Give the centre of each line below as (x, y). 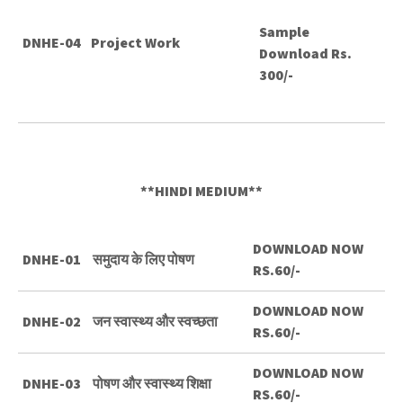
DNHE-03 (52, 384)
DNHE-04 (52, 43)
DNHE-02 (52, 322)
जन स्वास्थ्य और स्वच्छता (157, 322)
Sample (284, 32)
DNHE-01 (52, 260)
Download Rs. (305, 54)
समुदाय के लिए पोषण (143, 260)
